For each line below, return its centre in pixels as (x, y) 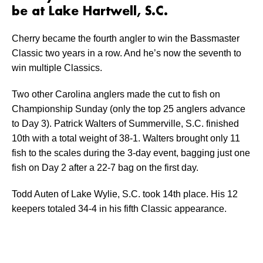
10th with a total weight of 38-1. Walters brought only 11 (126, 139)
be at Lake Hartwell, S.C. (90, 12)
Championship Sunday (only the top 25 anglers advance (129, 109)
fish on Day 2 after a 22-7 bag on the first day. (105, 168)
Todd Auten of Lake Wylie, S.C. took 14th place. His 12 (125, 194)
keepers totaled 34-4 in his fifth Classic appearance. (119, 209)
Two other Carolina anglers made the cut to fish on (116, 95)
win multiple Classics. (57, 68)
